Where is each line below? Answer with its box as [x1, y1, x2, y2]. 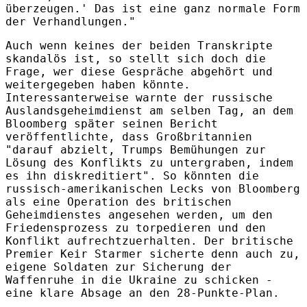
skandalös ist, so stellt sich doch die [5, 51, 266, 65]
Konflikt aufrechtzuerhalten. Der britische [5, 234, 293, 247]
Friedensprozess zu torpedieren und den [5, 221, 266, 234]
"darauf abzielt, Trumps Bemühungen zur [5, 143, 266, 156]
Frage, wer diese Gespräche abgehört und [5, 64, 273, 78]
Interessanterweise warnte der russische [5, 90, 273, 104]
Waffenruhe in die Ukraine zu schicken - [5, 273, 273, 286]
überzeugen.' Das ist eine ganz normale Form [5, 1, 300, 15]
